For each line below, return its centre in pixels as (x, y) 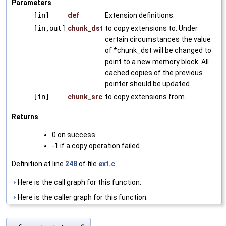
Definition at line (38, 164)
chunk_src (85, 97)
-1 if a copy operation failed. (97, 146)
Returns (25, 116)
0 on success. (74, 134)
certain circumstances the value (158, 39)
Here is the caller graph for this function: (82, 197)
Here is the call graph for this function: (79, 182)
